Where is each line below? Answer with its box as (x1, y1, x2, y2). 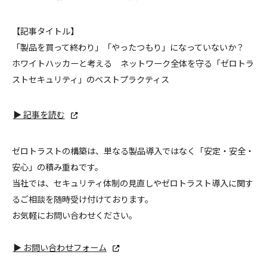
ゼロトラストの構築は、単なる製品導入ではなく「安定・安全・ (12, 144, 254, 157)
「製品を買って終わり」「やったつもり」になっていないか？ (12, 41, 244, 53)
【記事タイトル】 (12, 24, 79, 37)
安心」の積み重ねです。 (12, 160, 103, 173)
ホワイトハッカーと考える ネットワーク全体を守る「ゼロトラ (12, 57, 254, 69)
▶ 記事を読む (13, 108, 65, 120)
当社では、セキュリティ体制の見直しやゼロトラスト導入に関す (12, 176, 253, 189)
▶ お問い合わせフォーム (13, 241, 107, 253)
